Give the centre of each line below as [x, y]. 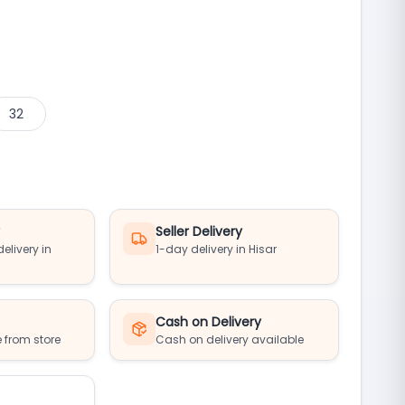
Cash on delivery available [230, 339]
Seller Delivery [199, 231]
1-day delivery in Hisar [217, 249]
